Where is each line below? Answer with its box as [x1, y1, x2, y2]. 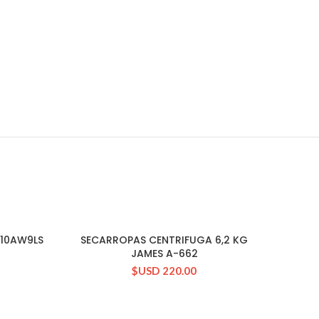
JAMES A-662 [130, 246, 198, 261]
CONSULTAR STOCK [117, 234, 211, 246]
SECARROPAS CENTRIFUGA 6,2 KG [80, 232, 248, 247]
